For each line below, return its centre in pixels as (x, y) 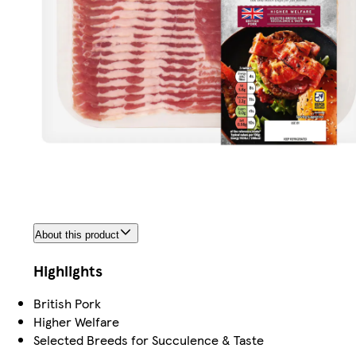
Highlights (68, 270)
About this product (77, 234)
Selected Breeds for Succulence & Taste (149, 339)
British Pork (67, 303)
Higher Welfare (76, 321)
